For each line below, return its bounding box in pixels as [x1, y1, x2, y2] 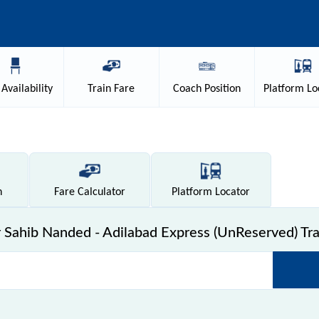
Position [202, 83, 241, 95]
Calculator [74, 186, 125, 198]
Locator [212, 186, 251, 198]
